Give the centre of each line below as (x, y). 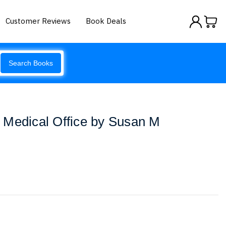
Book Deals (106, 21)
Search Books (31, 63)
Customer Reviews (38, 21)
